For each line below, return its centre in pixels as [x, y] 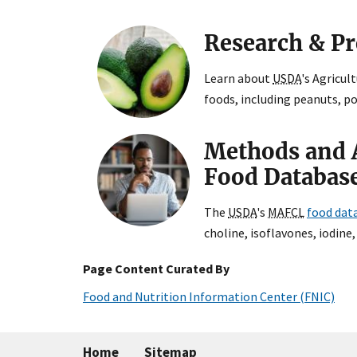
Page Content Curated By [156, 268]
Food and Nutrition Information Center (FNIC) [209, 296]
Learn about [238, 78]
